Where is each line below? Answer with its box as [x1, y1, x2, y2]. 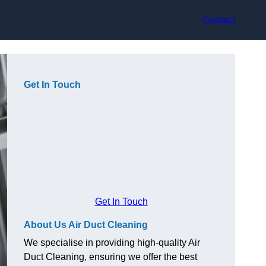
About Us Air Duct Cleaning [24, 220, 148, 230]
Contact [202, 14, 235, 25]
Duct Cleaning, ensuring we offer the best [24, 252, 197, 262]
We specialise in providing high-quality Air [24, 237, 200, 248]
